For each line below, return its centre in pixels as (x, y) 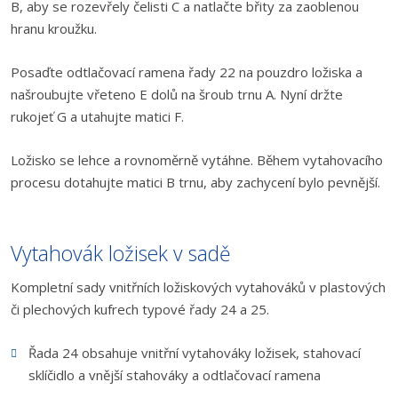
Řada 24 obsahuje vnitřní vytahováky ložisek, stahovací (194, 353)
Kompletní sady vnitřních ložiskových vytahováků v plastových (198, 287)
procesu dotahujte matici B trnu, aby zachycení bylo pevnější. (195, 182)
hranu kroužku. (54, 28)
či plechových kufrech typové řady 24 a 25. (140, 309)
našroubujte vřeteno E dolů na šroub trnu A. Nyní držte (177, 94)
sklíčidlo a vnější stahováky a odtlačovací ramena (174, 375)
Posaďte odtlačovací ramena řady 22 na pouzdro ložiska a (187, 72)
